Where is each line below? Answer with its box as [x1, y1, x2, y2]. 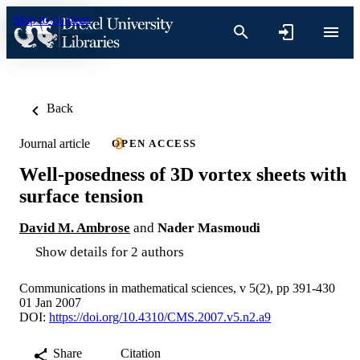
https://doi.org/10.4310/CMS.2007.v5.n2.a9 [49, 309, 271, 324]
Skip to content [13, 13, 89, 27]
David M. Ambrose [19, 219, 130, 235]
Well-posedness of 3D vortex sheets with [19, 163, 346, 185]
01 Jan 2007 [19, 295, 81, 309]
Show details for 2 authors [35, 243, 184, 260]
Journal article [19, 136, 90, 150]
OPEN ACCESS [112, 137, 197, 149]
